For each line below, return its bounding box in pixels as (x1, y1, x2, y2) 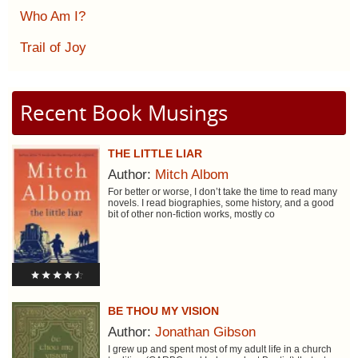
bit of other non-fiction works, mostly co (107, 209, 275, 221)
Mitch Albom (154, 167, 229, 183)
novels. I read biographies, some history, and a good (107, 197, 334, 209)
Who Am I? (20, 9, 86, 25)
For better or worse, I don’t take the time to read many (107, 186, 337, 198)
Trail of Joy (20, 40, 86, 56)
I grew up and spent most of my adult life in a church (107, 344, 332, 356)
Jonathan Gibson (154, 324, 256, 340)
